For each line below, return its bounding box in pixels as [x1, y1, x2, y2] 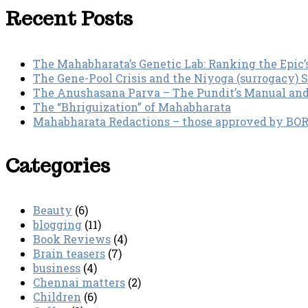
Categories [5, 152, 110, 178]
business [33, 261, 80, 276]
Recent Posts [5, 5, 133, 32]
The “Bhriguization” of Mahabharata [33, 99, 231, 114]
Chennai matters [33, 275, 125, 290]
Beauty [33, 203, 72, 218]
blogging [33, 217, 82, 232]
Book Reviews [33, 232, 111, 247]
